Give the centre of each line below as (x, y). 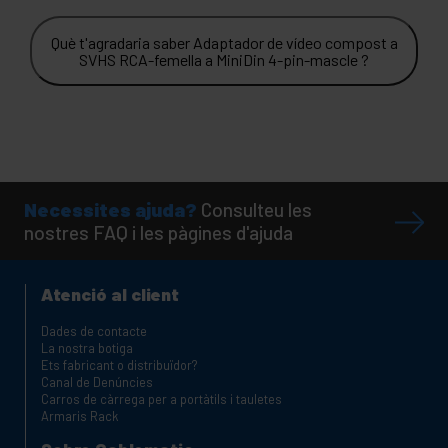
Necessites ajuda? (110, 209)
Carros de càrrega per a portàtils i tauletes (161, 398)
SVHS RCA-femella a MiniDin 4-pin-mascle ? (224, 59)
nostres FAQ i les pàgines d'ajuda (158, 232)
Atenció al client (110, 293)
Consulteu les (256, 209)
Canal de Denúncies (97, 381)
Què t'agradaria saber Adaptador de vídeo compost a (224, 42)
